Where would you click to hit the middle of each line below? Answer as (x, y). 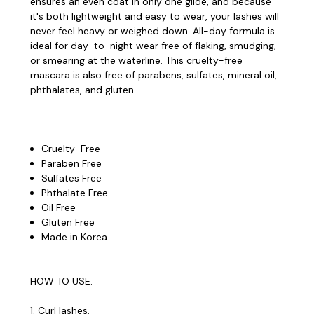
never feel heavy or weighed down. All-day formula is (152, 30)
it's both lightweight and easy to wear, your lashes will (155, 16)
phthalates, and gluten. (83, 89)
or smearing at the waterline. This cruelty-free (136, 60)
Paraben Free (72, 163)
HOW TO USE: (61, 281)
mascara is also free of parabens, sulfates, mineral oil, (153, 75)
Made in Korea (75, 237)
